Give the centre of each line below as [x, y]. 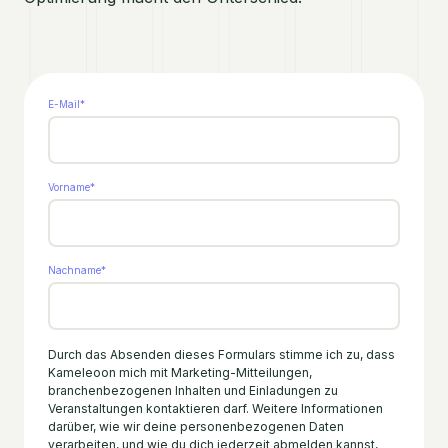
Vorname [69, 187]
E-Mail [64, 104]
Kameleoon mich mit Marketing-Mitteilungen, [180, 372]
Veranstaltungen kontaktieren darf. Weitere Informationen [215, 408]
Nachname [74, 270]
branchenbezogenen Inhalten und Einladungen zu [193, 390]
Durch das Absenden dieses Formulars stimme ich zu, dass [221, 354]
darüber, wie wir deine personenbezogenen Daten [196, 426]
